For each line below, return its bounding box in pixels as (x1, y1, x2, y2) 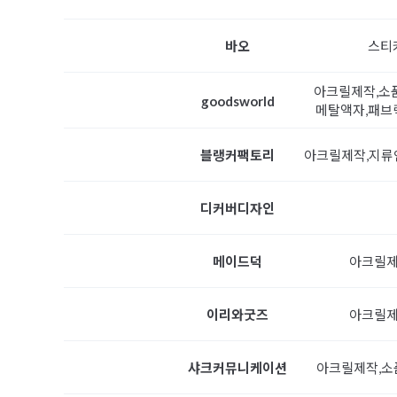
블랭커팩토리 (200, 147, 275, 164)
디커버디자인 (200, 200, 275, 217)
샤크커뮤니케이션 (188, 360, 287, 377)
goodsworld (200, 93, 275, 110)
